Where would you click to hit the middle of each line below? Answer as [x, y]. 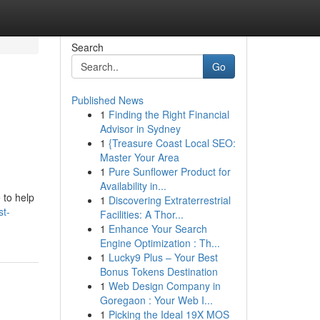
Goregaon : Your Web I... [156, 300]
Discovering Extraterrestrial [169, 200]
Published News [107, 100]
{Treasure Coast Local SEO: [172, 143]
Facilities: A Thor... [141, 214]
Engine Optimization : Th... [160, 243]
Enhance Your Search [157, 229]
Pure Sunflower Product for [169, 171]
